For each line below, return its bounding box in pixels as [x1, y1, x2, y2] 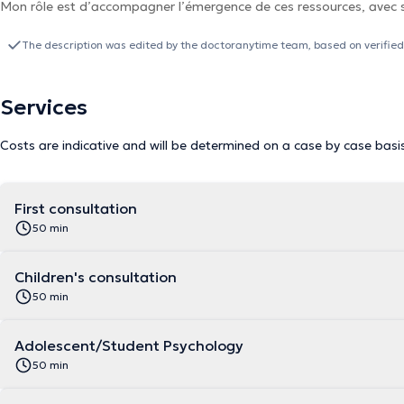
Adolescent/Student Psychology [14, 336, 243, 354]
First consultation [14, 199, 137, 217]
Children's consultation [14, 268, 177, 286]
